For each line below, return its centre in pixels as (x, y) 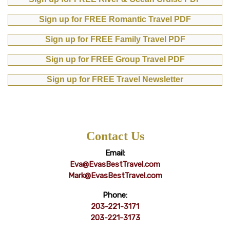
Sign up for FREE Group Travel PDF (115, 60)
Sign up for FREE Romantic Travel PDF (115, 20)
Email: (115, 153)
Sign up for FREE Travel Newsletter (115, 80)
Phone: (115, 195)
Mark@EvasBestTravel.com (115, 176)
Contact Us (115, 136)
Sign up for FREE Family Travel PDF (115, 40)
